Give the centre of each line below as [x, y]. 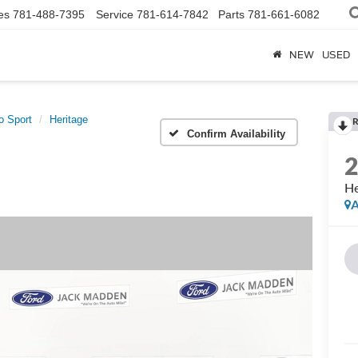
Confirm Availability [236, 133]
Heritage [69, 119]
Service [115, 15]
